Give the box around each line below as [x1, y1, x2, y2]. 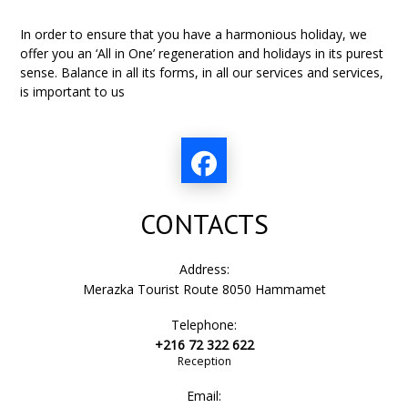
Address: [178, 260, 229, 278]
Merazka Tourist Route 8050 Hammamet [82, 280, 326, 298]
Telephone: [171, 316, 237, 333]
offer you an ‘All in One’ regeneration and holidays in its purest [20, 45, 384, 62]
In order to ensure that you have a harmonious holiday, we [20, 25, 368, 43]
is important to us [20, 83, 126, 100]
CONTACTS [139, 206, 269, 241]
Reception [177, 353, 231, 369]
